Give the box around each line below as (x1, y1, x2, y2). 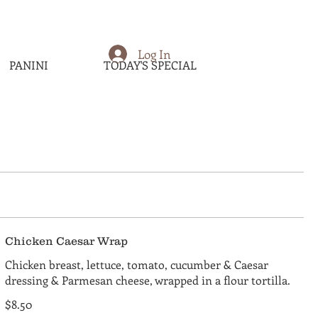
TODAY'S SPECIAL (104, 57, 197, 72)
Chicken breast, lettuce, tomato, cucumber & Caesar (4, 257, 268, 272)
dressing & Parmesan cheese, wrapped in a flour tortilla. (4, 273, 290, 287)
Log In (138, 45, 171, 62)
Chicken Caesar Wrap (4, 234, 128, 247)
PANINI (9, 57, 49, 72)
